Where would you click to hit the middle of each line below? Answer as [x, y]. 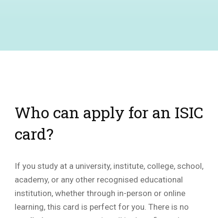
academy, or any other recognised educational [99, 180]
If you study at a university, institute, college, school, [109, 166]
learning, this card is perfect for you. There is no [102, 207]
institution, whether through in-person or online [100, 193]
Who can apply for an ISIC [109, 112]
